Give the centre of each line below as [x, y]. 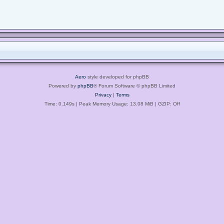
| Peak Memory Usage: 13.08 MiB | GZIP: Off [127, 103]
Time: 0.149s [59, 103]
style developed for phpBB [117, 76]
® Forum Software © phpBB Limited [134, 85]
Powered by [63, 85]
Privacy [103, 94]
